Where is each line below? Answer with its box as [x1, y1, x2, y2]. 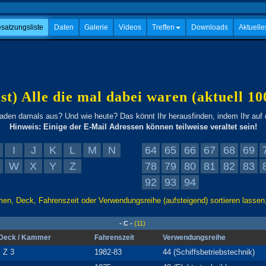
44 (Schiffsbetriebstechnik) [163, 248, 255, 256]
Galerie [84, 23, 108, 31]
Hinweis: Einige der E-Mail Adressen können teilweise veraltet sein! [9, 122, 257, 131]
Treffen [152, 23, 175, 31]
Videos [119, 23, 141, 31]
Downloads [191, 23, 228, 31]
